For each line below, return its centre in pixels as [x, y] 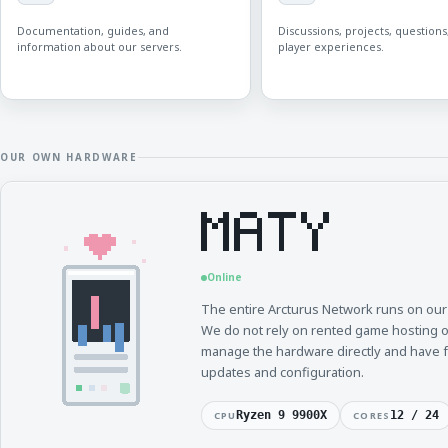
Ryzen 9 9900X [282, 415]
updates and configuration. [282, 372]
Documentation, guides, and [93, 31]
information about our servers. [99, 47]
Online [224, 277]
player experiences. [331, 47]
